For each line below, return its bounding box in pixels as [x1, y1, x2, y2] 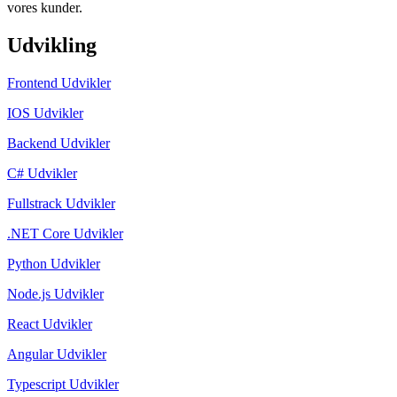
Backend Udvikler [7, 135, 110, 151]
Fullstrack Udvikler [7, 195, 115, 211]
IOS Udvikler [7, 105, 83, 121]
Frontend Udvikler [7, 74, 111, 90]
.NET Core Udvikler [7, 225, 123, 241]
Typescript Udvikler [7, 376, 119, 392]
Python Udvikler [7, 255, 100, 271]
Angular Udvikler [7, 346, 106, 362]
